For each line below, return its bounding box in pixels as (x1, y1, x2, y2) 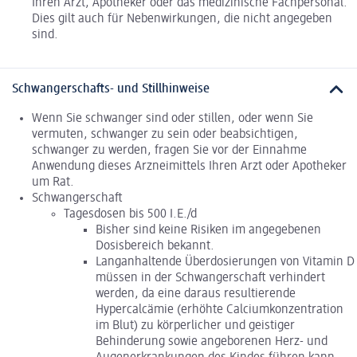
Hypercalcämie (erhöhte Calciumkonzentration (96, 303, 343, 316)
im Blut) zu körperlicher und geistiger (96, 319, 295, 332)
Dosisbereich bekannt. (96, 239, 214, 253)
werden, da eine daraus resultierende (96, 287, 296, 300)
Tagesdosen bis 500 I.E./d (64, 207, 197, 221)
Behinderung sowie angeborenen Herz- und (96, 335, 328, 348)
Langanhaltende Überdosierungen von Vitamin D (96, 255, 355, 269)
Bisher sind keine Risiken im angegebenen (96, 223, 321, 237)
